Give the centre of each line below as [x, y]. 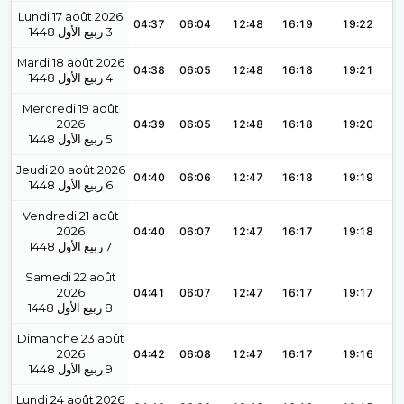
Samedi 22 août [70, 277]
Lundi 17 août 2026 [70, 17]
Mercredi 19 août [70, 109]
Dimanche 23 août [70, 339]
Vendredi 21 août [70, 216]
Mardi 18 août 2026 [70, 63]
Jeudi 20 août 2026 [70, 170]
